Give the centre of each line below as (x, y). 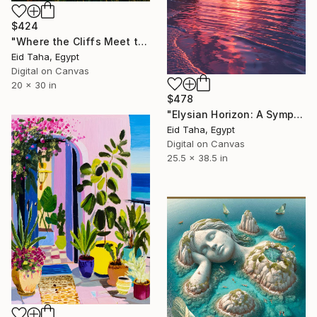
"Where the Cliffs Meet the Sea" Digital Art (142, 42)
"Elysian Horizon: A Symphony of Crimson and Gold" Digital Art (298, 115)
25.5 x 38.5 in (197, 158)
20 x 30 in (34, 85)
